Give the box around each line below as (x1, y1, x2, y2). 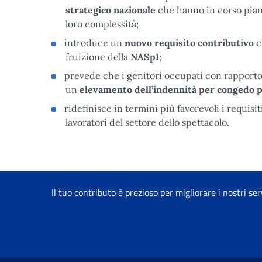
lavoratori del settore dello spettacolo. (65, 116, 229, 128)
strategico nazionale (65, 4, 156, 16)
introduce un (64, 37, 125, 49)
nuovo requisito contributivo (125, 37, 254, 49)
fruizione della (65, 51, 130, 63)
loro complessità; (65, 18, 139, 30)
